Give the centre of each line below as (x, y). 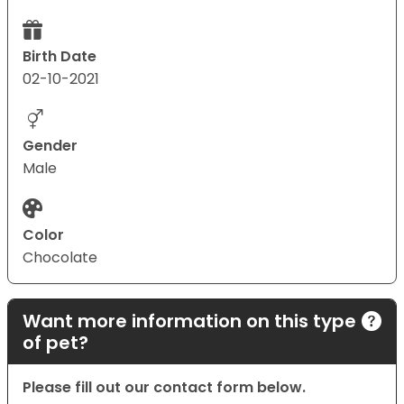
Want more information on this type (189, 321)
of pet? (55, 343)
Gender (50, 146)
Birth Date (60, 57)
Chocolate (60, 258)
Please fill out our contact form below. (164, 388)
